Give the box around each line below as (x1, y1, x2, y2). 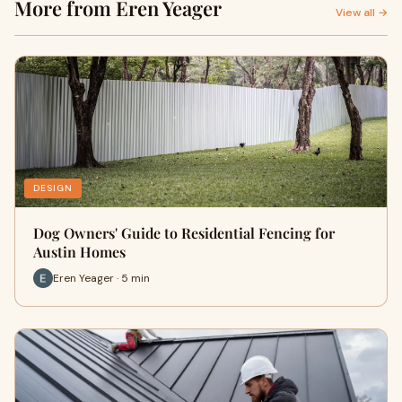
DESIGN (33, 182, 73, 194)
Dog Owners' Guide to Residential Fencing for (33, 223, 335, 242)
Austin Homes (33, 242, 126, 261)
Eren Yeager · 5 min (53, 270, 150, 285)
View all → (336, 5, 388, 20)
